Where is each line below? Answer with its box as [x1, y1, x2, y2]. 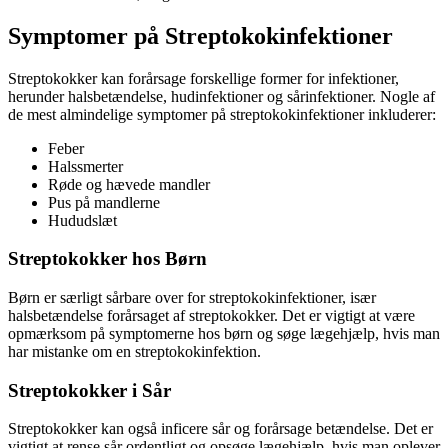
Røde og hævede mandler [48, 175, 210, 193]
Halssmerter [48, 157, 123, 175]
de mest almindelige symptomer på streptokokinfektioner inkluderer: [8, 105, 436, 123]
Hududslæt [48, 211, 117, 229]
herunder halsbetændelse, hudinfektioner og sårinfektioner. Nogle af [8, 87, 435, 105]
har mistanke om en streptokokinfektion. [8, 343, 261, 361]
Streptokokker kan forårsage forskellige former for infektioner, [8, 69, 399, 87]
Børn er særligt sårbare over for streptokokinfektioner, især [8, 289, 376, 307]
